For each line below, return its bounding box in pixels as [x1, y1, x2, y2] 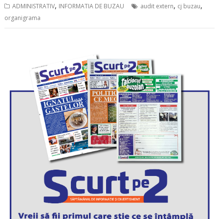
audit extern [140, 1, 174, 10]
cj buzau [177, 1, 201, 10]
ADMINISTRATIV [12, 1, 55, 10]
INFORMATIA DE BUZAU [59, 1, 125, 10]
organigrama [4, 13, 41, 22]
